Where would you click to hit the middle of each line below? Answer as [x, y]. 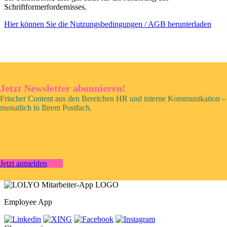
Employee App [28, 202]
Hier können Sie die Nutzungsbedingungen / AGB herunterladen [108, 24]
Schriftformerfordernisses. [45, 7]
